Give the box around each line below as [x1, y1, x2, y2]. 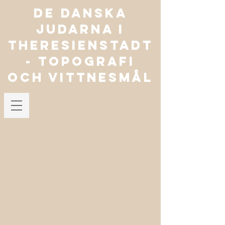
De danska [33, 5, 128, 21]
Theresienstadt [8, 37, 153, 53]
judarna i [36, 21, 125, 37]
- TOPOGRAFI [26, 53, 135, 69]
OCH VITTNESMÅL [8, 69, 153, 85]
